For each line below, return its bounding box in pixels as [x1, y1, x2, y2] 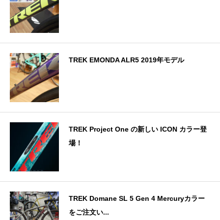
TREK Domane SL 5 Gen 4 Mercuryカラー [69, 194, 205, 202]
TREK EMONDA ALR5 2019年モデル [69, 55, 184, 64]
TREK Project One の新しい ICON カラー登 [69, 125, 207, 133]
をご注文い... [69, 208, 109, 216]
